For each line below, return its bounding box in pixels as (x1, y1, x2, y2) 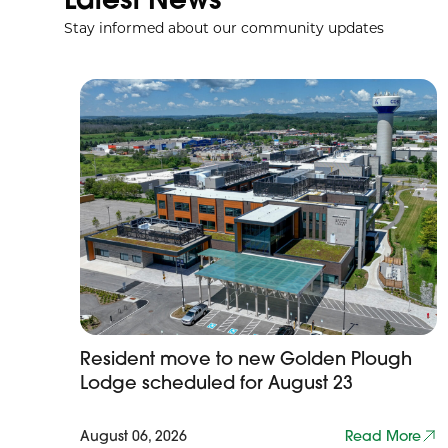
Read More (345, 427, 422, 445)
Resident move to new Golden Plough (80, 347, 412, 370)
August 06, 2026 (80, 427, 187, 445)
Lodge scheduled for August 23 (80, 371, 353, 394)
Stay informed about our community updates (64, 18, 384, 37)
